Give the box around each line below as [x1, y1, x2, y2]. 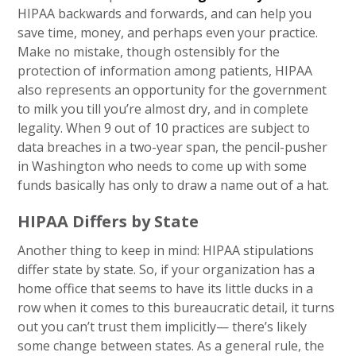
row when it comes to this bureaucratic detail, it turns [17, 299, 335, 316]
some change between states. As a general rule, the [17, 337, 325, 354]
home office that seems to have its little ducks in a [17, 280, 314, 297]
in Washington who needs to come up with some [17, 157, 308, 175]
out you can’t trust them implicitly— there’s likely [17, 318, 308, 335]
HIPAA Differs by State [17, 211, 199, 232]
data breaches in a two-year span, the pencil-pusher [17, 138, 328, 156]
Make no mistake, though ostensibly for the [17, 43, 281, 60]
